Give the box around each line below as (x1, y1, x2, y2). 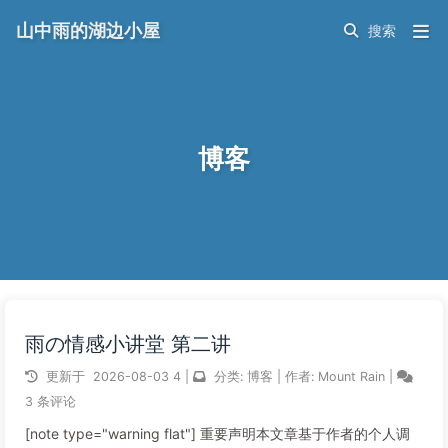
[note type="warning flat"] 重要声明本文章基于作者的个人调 (25, 425, 410, 442)
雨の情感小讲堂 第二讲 (25, 332, 231, 356)
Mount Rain (318, 369, 389, 384)
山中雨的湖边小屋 (16, 20, 160, 41)
